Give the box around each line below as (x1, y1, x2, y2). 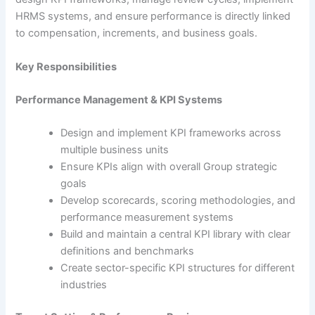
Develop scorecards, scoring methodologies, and (60, 194, 296, 207)
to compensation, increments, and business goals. (15, 27, 258, 40)
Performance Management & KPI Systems (15, 94, 223, 107)
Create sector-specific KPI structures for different (60, 262, 295, 275)
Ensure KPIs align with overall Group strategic (60, 160, 278, 174)
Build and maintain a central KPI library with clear (60, 228, 291, 241)
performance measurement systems (60, 211, 234, 224)
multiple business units (60, 143, 169, 157)
